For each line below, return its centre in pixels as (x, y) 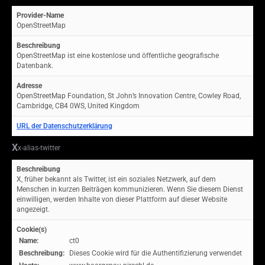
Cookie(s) (32, 230)
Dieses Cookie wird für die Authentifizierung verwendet (156, 253)
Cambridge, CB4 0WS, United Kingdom (78, 106)
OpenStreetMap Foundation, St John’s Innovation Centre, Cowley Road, (129, 96)
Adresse (29, 86)
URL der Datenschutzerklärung (64, 126)
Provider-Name (40, 15)
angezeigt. (33, 209)
